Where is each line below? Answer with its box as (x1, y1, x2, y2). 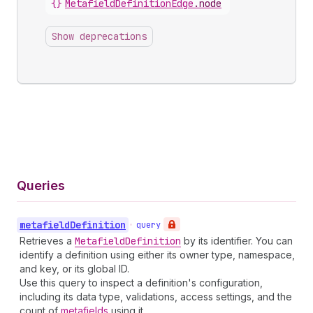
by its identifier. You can (181, 235, 293, 247)
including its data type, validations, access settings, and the (20, 291, 292, 303)
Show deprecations (52, 30, 147, 43)
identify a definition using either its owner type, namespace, (20, 249, 295, 261)
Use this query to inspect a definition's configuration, (20, 277, 263, 289)
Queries (17, 178, 65, 193)
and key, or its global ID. (20, 263, 129, 275)
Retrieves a (20, 235, 75, 247)
